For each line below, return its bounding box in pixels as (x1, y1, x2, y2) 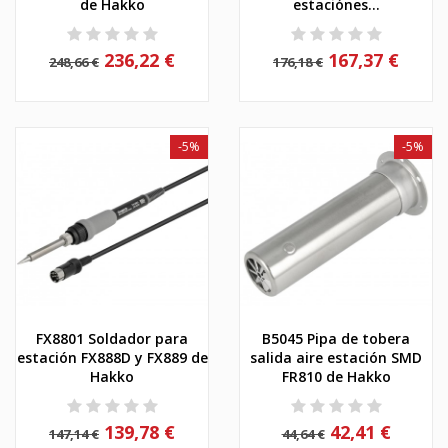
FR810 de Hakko (281, 366, 391, 386)
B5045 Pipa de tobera (262, 328, 410, 348)
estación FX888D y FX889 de (16, 347, 208, 367)
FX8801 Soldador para (36, 328, 188, 348)
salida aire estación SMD (250, 347, 422, 367)
